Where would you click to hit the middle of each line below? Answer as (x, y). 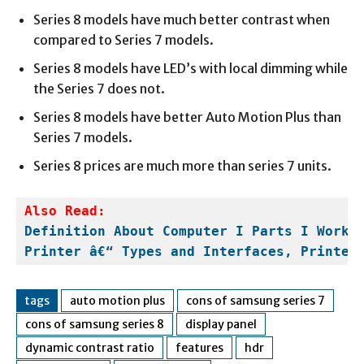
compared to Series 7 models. (123, 39)
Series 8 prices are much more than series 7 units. (182, 165)
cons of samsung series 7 (256, 300)
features (199, 347)
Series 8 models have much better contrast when (182, 19)
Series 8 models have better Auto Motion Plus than (187, 117)
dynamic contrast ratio (90, 347)
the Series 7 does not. (99, 88)
